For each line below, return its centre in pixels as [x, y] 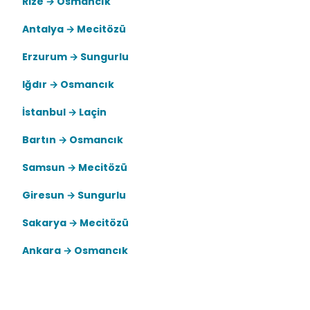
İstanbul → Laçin [64, 112]
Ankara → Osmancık [75, 250]
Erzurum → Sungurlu [75, 57]
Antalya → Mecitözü [74, 29]
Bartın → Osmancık [73, 140]
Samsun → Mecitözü [75, 167]
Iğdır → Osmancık [68, 84]
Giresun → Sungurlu [74, 195]
